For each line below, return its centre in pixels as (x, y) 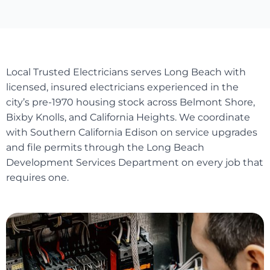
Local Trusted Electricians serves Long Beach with (126, 72)
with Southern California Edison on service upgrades (132, 132)
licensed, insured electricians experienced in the (122, 87)
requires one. (37, 177)
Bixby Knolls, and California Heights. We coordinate (128, 117)
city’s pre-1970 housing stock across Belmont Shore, (130, 102)
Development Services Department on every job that (135, 162)
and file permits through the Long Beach (105, 147)
